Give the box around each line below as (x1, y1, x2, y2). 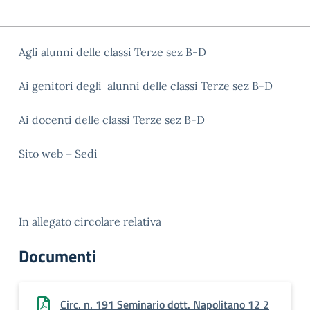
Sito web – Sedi (19, 147, 98, 161)
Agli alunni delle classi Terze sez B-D (19, 45, 206, 59)
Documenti (19, 244, 96, 268)
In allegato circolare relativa (19, 215, 161, 228)
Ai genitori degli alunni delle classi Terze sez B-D (19, 79, 273, 93)
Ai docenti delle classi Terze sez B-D (19, 113, 205, 127)
